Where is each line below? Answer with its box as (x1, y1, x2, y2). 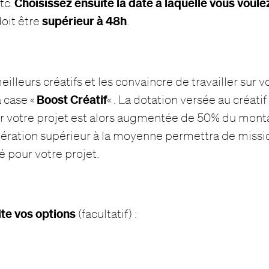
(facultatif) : (76, 207, 138, 221)
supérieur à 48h (42, 13, 127, 29)
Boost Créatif (37, 91, 107, 107)
